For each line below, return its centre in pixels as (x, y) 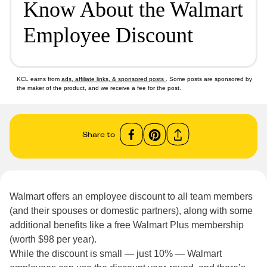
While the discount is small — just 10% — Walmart (116, 254)
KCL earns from (39, 79)
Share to (99, 134)
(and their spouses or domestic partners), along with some (131, 211)
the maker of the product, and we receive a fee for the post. (99, 88)
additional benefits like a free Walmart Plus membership (127, 225)
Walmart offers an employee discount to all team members (131, 196)
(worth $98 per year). (53, 239)
